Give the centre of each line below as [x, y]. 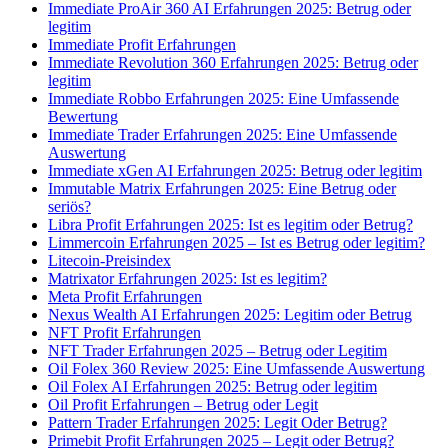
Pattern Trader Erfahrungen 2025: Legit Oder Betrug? [217, 423]
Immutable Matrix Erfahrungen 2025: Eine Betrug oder [222, 189]
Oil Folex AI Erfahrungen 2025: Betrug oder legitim [212, 387]
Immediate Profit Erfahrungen [142, 45]
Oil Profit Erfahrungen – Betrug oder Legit [183, 405]
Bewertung [83, 117]
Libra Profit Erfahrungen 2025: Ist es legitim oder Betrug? [230, 225]
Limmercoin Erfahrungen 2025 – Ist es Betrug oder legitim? [236, 243]
